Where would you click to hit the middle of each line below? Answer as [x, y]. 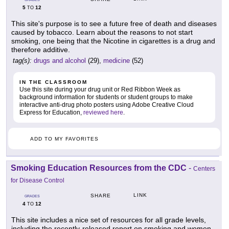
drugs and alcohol [60, 61]
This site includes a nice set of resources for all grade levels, [109, 220]
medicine [117, 61]
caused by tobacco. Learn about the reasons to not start [102, 32]
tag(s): [22, 61]
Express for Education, [51, 113]
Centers [204, 169]
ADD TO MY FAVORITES [64, 139]
